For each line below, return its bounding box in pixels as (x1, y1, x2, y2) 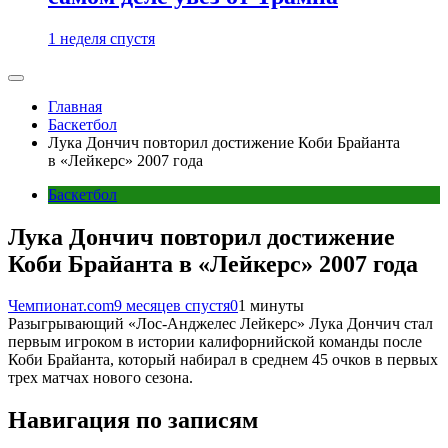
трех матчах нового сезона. (8, 369, 193, 387)
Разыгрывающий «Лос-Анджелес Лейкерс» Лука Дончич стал (8, 315, 433, 333)
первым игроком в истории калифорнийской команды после (8, 333, 422, 351)
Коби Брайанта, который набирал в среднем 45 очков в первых (8, 351, 438, 369)
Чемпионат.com (8, 297, 114, 315)
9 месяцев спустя (114, 297, 230, 315)
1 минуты (238, 297, 304, 315)
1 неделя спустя (48, 29, 155, 47)
